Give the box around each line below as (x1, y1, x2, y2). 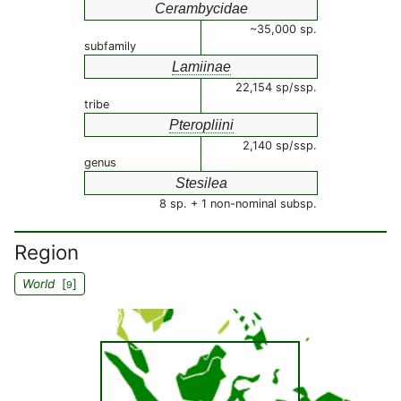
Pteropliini (168, 117, 234, 132)
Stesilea (175, 175, 227, 191)
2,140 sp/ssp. (243, 139, 317, 152)
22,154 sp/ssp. (235, 81, 317, 94)
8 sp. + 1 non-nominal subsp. (159, 197, 317, 210)
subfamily (84, 39, 136, 53)
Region (14, 240, 79, 264)
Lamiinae (171, 59, 231, 74)
